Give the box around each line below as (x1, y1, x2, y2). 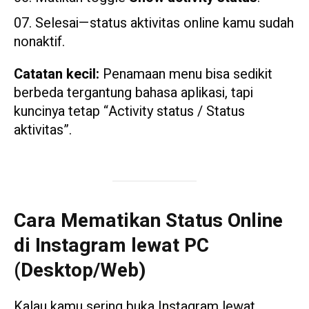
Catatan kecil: (14, 64, 99, 85)
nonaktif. (14, 32, 65, 52)
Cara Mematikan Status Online (14, 207, 283, 236)
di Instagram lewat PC (14, 232, 209, 261)
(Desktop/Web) (14, 257, 146, 286)
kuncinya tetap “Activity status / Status (14, 101, 245, 122)
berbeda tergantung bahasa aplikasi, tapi (14, 83, 253, 103)
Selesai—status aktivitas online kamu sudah (35, 13, 294, 34)
